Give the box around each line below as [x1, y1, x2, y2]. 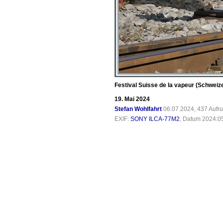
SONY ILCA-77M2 [130, 115, 180, 122]
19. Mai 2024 [114, 96, 150, 103]
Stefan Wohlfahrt [114, 106, 162, 112]
